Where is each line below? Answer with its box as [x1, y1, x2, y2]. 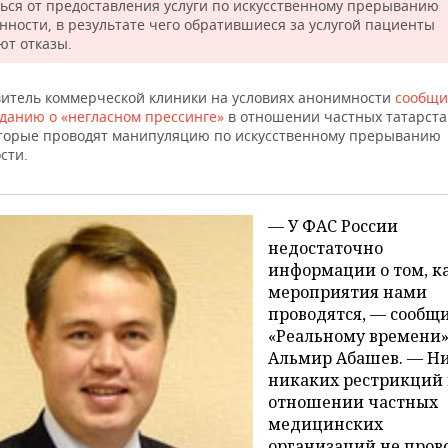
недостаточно [268, 237, 383, 260]
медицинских [268, 413, 383, 436]
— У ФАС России [268, 215, 398, 238]
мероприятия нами [268, 281, 427, 304]
